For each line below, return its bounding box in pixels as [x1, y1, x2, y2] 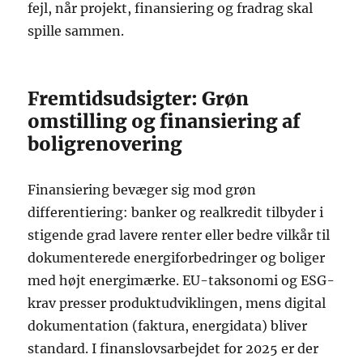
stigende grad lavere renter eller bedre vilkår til [28, 227, 331, 244]
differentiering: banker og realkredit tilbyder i [28, 204, 324, 221]
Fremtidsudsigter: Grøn [28, 87, 250, 111]
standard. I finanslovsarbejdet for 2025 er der [28, 340, 319, 357]
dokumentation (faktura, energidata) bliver [28, 318, 308, 335]
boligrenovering [28, 132, 183, 156]
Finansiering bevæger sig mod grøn [28, 181, 257, 199]
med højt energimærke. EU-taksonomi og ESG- [28, 272, 335, 289]
